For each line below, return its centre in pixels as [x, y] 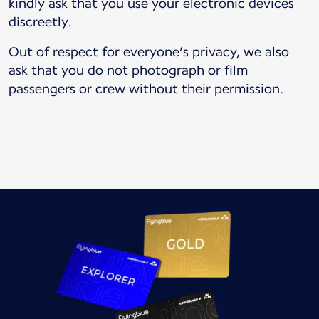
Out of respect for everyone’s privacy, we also [149, 51]
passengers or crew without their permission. [146, 88]
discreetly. [42, 21]
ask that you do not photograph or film [128, 70]
